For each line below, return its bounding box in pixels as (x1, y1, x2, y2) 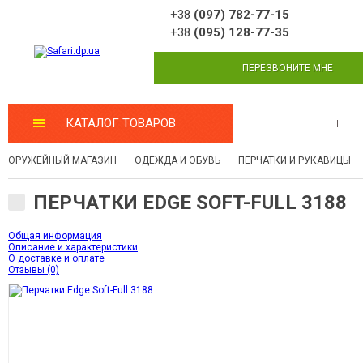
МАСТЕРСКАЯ (246, 116, 325, 130)
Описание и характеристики (8, 241, 138, 253)
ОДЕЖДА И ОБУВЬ (135, 155, 220, 166)
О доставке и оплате (8, 253, 105, 264)
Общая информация (8, 230, 102, 241)
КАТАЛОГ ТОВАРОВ (65, 116, 176, 130)
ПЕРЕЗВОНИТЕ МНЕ (242, 62, 333, 74)
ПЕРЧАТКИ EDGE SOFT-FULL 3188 (33, 191, 347, 214)
